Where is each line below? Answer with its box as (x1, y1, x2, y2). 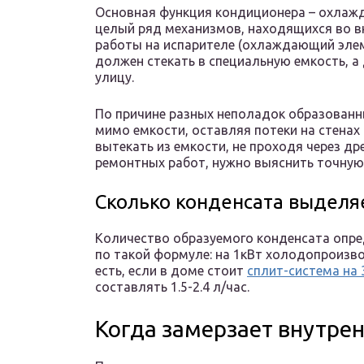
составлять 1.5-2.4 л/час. (95, 279, 249, 295)
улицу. (95, 70, 134, 85)
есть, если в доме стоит (95, 263, 247, 279)
